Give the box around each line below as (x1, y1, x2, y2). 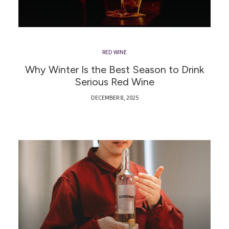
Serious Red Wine (75, 76, 154, 88)
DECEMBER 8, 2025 (90, 94, 139, 102)
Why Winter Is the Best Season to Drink (25, 63, 204, 76)
